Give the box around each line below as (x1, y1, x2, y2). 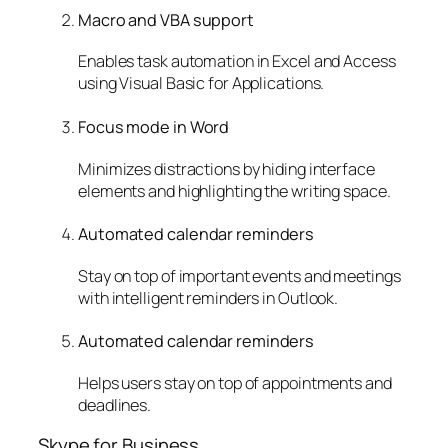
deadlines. (78, 394, 152, 416)
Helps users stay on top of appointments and (78, 372, 392, 394)
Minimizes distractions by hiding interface (78, 157, 375, 180)
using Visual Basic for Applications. (78, 72, 325, 95)
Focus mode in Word (78, 115, 230, 138)
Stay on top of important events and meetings (78, 264, 401, 287)
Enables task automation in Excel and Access (78, 50, 396, 73)
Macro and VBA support (78, 8, 254, 31)
